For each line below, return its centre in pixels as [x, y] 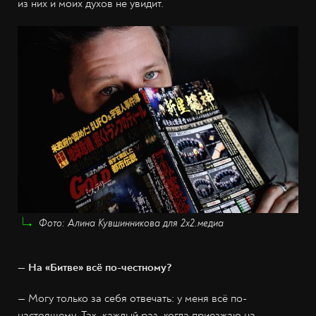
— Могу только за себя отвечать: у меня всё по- [132, 299]
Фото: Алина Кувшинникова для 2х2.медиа [131, 224]
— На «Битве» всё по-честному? [95, 268]
